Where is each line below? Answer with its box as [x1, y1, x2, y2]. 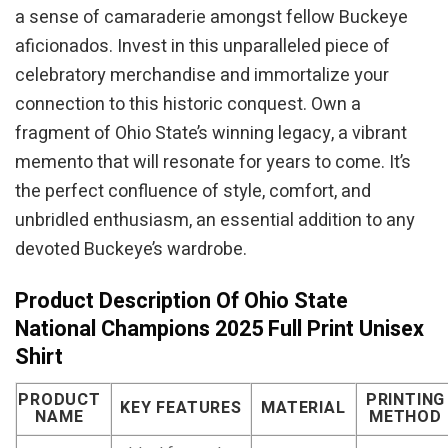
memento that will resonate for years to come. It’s [15, 148, 411, 176]
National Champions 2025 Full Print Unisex [15, 313, 424, 346]
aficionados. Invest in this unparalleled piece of [15, 32, 390, 60]
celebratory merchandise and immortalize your [15, 61, 389, 89]
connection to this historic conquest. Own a [15, 90, 361, 118]
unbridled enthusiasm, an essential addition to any [15, 206, 415, 234]
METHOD [369, 404, 442, 429]
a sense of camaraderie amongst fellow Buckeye [15, 3, 408, 31]
